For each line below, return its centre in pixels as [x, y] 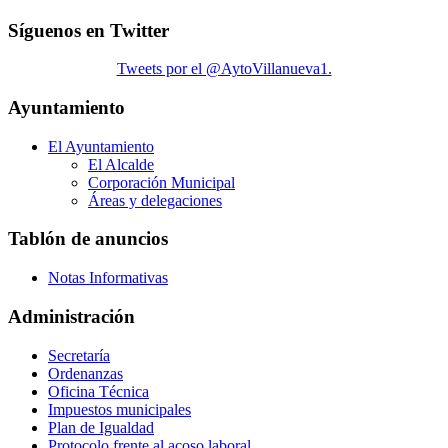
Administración [71, 316]
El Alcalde [121, 164]
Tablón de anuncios [88, 239]
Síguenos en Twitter [88, 30]
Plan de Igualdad [101, 427]
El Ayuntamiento [101, 146]
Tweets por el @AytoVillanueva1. [224, 69]
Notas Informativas [108, 278]
